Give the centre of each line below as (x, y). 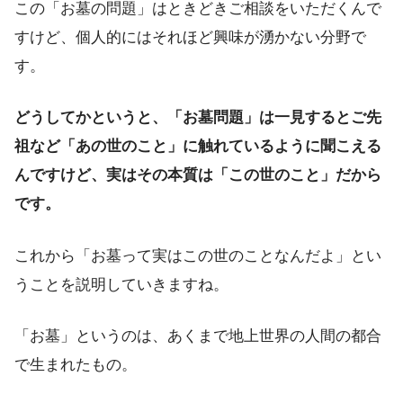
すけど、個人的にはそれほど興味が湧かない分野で (190, 38)
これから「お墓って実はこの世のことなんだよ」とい (198, 255)
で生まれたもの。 (76, 364)
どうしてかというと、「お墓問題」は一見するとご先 (198, 118)
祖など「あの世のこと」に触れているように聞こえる (198, 147)
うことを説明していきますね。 (121, 284)
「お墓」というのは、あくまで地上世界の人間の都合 (198, 336)
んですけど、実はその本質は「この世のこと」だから (198, 175)
